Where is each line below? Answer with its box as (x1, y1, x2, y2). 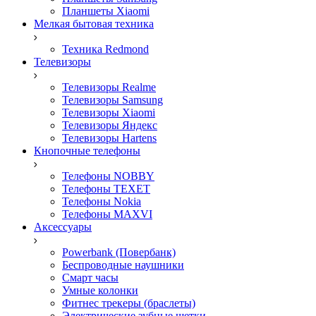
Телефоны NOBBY (62, 170, 154, 182)
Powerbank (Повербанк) (62, 246, 176, 258)
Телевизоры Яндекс (62, 119, 157, 131)
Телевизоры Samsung (62, 94, 163, 106)
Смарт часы (62, 272, 119, 284)
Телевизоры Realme (62, 81, 156, 93)
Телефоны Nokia (62, 195, 141, 207)
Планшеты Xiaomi (62, 5, 150, 17)
